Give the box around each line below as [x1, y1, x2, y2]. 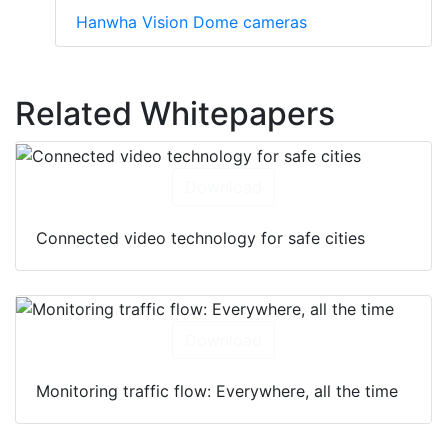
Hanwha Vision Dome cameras [76, 12, 307, 33]
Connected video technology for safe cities [36, 227, 365, 248]
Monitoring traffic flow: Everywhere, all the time [36, 381, 398, 402]
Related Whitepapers [15, 94, 335, 134]
